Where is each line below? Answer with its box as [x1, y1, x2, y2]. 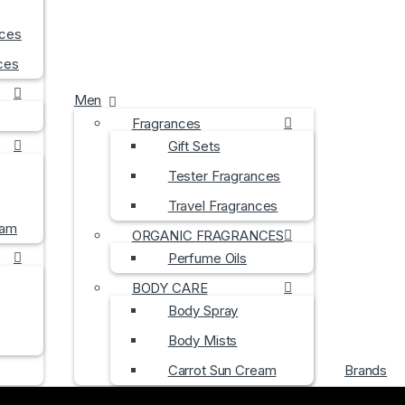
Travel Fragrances [167, 197, 278, 214]
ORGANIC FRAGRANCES [131, 227, 285, 244]
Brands [344, 362, 388, 379]
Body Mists [167, 332, 238, 349]
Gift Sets [167, 137, 221, 155]
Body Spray [167, 302, 239, 319]
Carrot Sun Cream [167, 362, 277, 379]
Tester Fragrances [167, 167, 281, 184]
